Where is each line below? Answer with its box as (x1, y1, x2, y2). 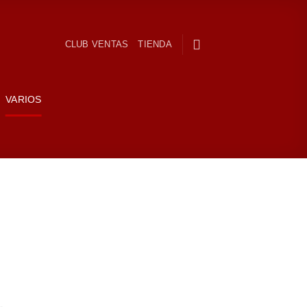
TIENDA (138, 38, 172, 49)
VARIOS (5, 94, 42, 105)
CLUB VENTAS (64, 38, 129, 49)
